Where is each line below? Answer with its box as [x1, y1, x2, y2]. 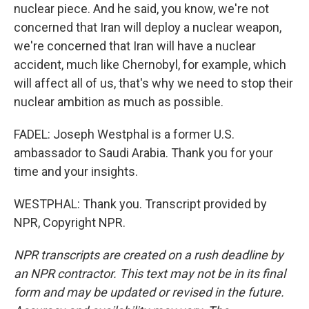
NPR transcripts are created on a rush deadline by [14, 248, 283, 262]
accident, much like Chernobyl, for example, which [14, 57, 286, 72]
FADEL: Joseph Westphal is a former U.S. [14, 127, 235, 141]
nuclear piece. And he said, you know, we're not [14, 1, 269, 16]
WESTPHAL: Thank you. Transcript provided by [14, 197, 267, 211]
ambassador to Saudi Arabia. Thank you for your [14, 146, 273, 160]
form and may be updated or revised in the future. [14, 285, 284, 299]
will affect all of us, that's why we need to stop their [14, 76, 293, 90]
